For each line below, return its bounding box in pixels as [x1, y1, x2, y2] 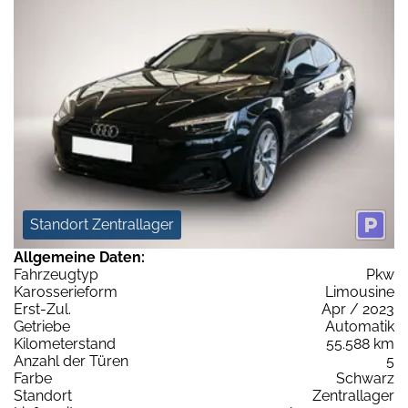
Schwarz [336, 369, 394, 387]
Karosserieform [14, 282, 117, 301]
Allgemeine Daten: [14, 248, 145, 266]
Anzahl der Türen [14, 352, 128, 370]
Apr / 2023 [321, 300, 394, 318]
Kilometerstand [14, 334, 116, 352]
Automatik [325, 317, 394, 335]
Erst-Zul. [14, 300, 71, 318]
